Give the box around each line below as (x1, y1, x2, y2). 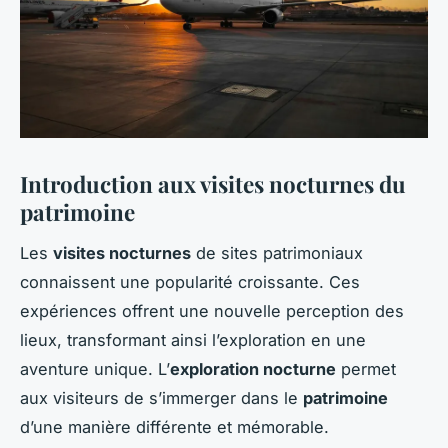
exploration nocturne (170, 359, 336, 380)
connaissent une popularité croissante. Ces (20, 272, 360, 293)
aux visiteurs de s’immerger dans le (20, 388, 303, 409)
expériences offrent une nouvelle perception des (20, 301, 404, 322)
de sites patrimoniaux (191, 243, 363, 264)
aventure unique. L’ (20, 359, 170, 380)
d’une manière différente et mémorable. (20, 417, 329, 438)
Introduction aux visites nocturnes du (20, 169, 406, 200)
